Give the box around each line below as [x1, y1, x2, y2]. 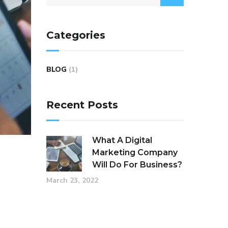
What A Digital [92, 135, 152, 145]
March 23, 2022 [46, 176, 98, 185]
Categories [46, 29, 105, 41]
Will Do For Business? [92, 160, 182, 169]
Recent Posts [46, 99, 118, 111]
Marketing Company [92, 148, 178, 157]
